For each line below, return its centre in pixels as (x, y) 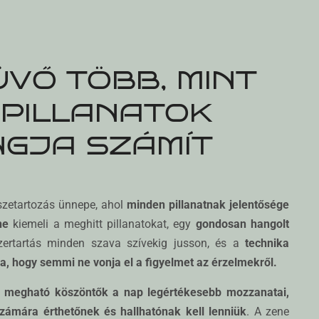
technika (267, 244)
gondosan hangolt (242, 224)
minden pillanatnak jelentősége (208, 205)
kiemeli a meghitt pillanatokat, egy (102, 224)
